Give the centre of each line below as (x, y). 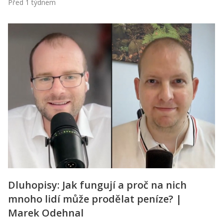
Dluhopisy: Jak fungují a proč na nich (97, 185)
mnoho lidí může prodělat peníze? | (95, 199)
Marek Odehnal (46, 213)
